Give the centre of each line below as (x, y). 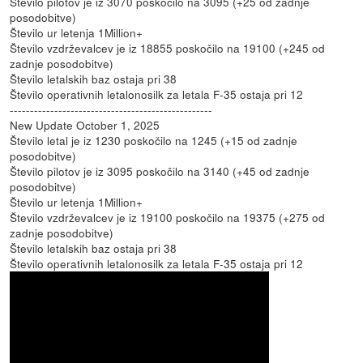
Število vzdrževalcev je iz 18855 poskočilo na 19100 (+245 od (168, 48)
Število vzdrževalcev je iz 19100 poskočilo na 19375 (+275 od (168, 217)
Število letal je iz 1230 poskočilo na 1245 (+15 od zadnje (154, 140)
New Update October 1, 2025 (85, 125)
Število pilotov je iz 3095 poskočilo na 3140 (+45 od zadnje (160, 171)
